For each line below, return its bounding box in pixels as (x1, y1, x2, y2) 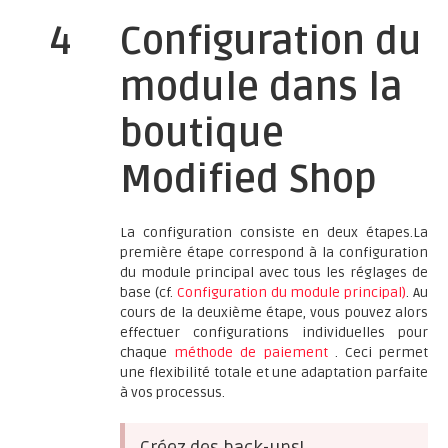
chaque (120, 344, 175, 361)
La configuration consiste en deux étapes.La (120, 224, 428, 241)
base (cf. (120, 284, 177, 301)
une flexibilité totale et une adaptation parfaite (120, 364, 428, 381)
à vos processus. (120, 384, 225, 401)
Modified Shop (120, 157, 377, 203)
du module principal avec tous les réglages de (120, 264, 428, 281)
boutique (120, 111, 284, 157)
